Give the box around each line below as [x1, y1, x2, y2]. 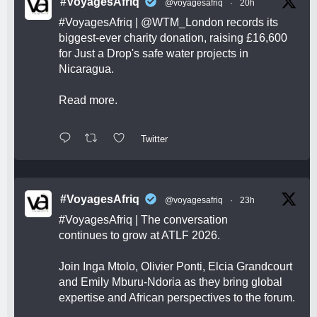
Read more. [59, 94, 117, 107]
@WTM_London [141, 16, 224, 29]
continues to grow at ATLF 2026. [59, 229, 220, 242]
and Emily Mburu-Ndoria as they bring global [59, 276, 282, 289]
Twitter [140, 133, 168, 144]
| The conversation [132, 214, 228, 226]
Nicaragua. [59, 63, 114, 76]
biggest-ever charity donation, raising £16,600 [59, 32, 287, 45]
